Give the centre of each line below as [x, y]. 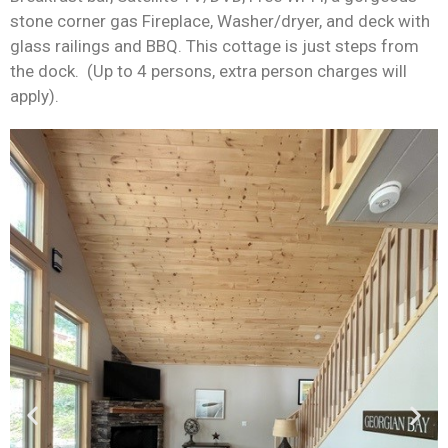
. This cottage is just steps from [298, 46]
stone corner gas [74, 21]
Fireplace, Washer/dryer [228, 21]
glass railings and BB [88, 46]
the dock [42, 71]
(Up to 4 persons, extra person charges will [247, 71]
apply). [36, 96]
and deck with [376, 21]
